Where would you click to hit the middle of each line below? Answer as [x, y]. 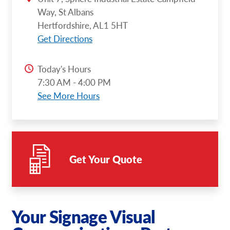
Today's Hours [64, 69]
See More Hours [69, 96]
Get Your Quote [106, 159]
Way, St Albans [65, 12]
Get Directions [65, 38]
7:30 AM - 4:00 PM [74, 82]
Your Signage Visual [84, 217]
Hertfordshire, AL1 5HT [83, 25]
